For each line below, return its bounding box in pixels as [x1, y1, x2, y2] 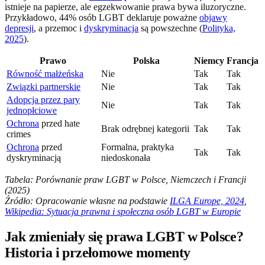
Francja [227, 56, 258, 66]
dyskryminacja [84, 23, 138, 34]
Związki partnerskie [7, 82, 80, 92]
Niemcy [194, 56, 224, 66]
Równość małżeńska [7, 69, 83, 79]
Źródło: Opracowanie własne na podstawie [5, 196, 170, 206]
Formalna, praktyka [101, 142, 174, 153]
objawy [199, 12, 227, 23]
